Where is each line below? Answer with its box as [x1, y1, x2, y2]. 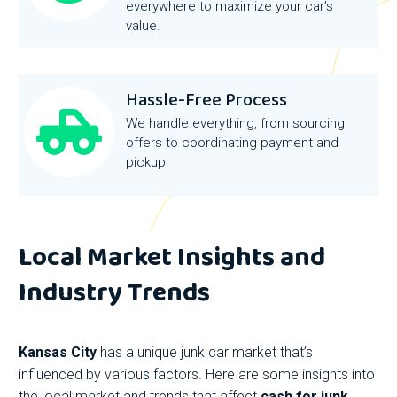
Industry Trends [19, 272, 210, 315]
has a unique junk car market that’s [97, 344, 313, 362]
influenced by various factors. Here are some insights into [19, 366, 375, 384]
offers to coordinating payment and [126, 135, 339, 152]
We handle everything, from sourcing [126, 115, 345, 132]
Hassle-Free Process [126, 86, 287, 115]
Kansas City [19, 344, 97, 362]
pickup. [126, 154, 169, 171]
